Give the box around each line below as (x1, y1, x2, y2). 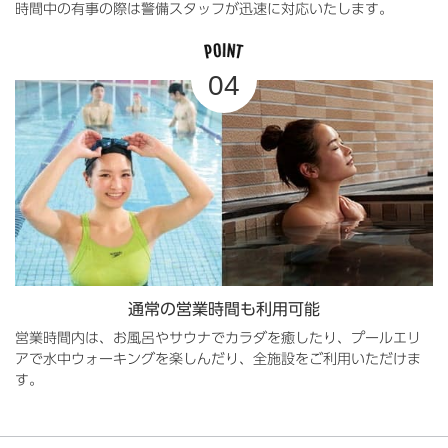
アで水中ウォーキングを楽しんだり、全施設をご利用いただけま (15, 351, 421, 366)
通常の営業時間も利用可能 (128, 300, 320, 317)
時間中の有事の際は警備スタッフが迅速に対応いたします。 (15, 2, 393, 17)
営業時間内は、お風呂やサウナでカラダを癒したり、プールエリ (15, 330, 421, 345)
